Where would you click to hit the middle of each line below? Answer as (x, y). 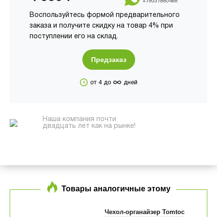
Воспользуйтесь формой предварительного (104, 15)
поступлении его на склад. (74, 37)
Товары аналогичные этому (116, 189)
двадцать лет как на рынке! (89, 126)
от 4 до (101, 83)
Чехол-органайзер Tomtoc (144, 212)
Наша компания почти (79, 120)
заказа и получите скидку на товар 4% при (101, 26)
